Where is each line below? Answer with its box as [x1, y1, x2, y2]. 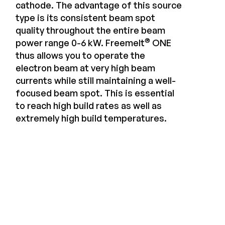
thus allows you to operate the [15, 49, 145, 61]
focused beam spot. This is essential [15, 87, 174, 98]
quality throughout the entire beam [15, 24, 165, 36]
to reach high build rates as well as [15, 99, 162, 111]
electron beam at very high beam [15, 62, 155, 73]
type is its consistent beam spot [15, 12, 155, 23]
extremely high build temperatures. [15, 112, 167, 124]
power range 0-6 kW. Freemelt [15, 37, 145, 48]
